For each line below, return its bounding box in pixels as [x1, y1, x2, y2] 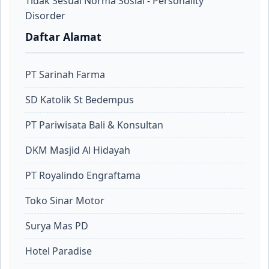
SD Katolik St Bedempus [25, 93, 134, 106]
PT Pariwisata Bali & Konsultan [25, 118, 163, 131]
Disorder [25, 9, 65, 22]
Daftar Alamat [25, 29, 101, 44]
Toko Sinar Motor [25, 194, 104, 207]
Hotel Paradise [25, 244, 92, 258]
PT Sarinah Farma [25, 68, 105, 81]
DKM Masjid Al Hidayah [25, 144, 130, 157]
